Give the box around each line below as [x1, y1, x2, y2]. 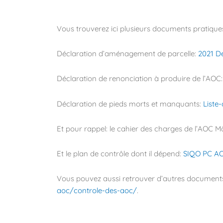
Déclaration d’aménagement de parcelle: [57, 49, 198, 59]
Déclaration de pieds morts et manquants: [57, 99, 203, 109]
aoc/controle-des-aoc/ [57, 186, 137, 196]
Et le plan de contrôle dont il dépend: [57, 149, 183, 159]
